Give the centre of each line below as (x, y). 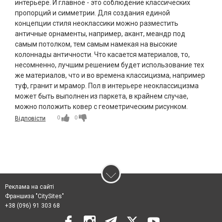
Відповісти (30, 118)
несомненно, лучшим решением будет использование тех (110, 65)
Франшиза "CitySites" (34, 196)
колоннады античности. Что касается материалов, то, (102, 54)
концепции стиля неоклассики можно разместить (97, 23)
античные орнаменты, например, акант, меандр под (100, 33)
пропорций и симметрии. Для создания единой (92, 13)
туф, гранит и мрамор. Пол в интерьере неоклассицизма (107, 85)
